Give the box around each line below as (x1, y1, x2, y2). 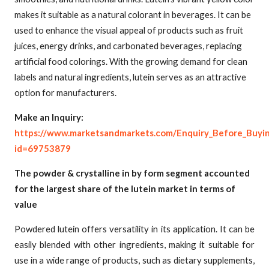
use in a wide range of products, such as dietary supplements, (14, 254, 255, 265)
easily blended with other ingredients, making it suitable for (14, 238, 255, 250)
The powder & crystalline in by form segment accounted (14, 168, 250, 178)
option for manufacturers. (14, 87, 116, 98)
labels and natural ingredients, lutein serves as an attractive (14, 71, 246, 83)
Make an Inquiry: (14, 112, 83, 123)
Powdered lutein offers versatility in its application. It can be (14, 223, 255, 234)
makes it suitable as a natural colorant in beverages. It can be (14, 9, 251, 20)
